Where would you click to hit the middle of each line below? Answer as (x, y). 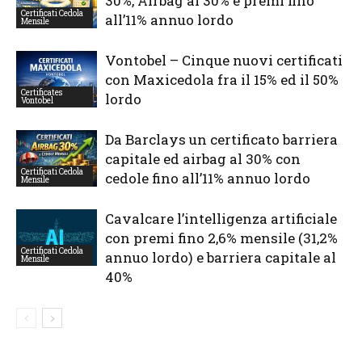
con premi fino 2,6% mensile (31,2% (221, 238)
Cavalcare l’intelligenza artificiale (221, 218)
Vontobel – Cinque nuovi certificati (224, 60)
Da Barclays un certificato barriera (221, 139)
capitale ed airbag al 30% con (203, 158)
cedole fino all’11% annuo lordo (208, 178)
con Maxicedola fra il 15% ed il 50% (222, 79)
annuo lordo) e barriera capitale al (221, 257)
